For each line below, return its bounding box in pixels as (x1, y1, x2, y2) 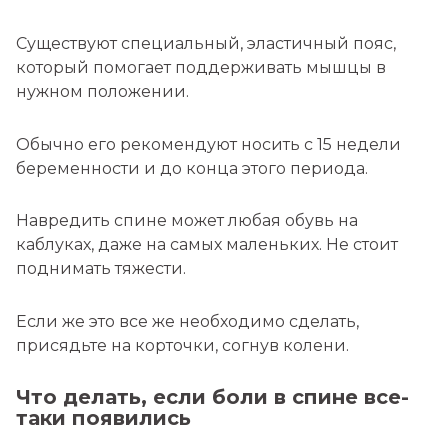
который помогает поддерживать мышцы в (16, 57, 386, 77)
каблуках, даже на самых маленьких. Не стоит (16, 235, 398, 255)
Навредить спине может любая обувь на (16, 211, 358, 231)
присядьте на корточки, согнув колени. (16, 336, 349, 356)
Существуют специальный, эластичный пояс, (16, 33, 396, 53)
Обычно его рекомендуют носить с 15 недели (16, 134, 401, 154)
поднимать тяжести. (16, 259, 186, 279)
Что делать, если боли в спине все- (16, 384, 409, 409)
